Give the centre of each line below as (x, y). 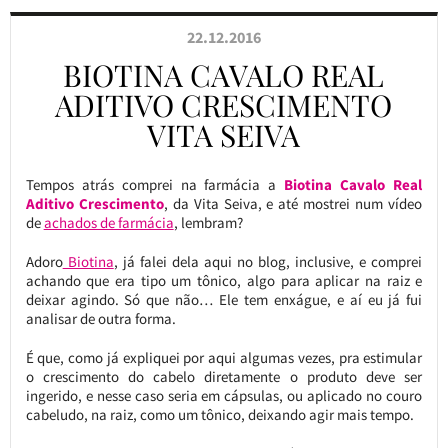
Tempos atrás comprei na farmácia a (155, 184)
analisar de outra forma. (100, 318)
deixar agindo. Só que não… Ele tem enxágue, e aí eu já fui (224, 299)
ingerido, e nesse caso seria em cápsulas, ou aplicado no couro (224, 395)
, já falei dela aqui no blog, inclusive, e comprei (268, 261)
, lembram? (208, 222)
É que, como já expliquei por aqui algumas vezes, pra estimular (224, 357)
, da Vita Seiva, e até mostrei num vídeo (293, 203)
